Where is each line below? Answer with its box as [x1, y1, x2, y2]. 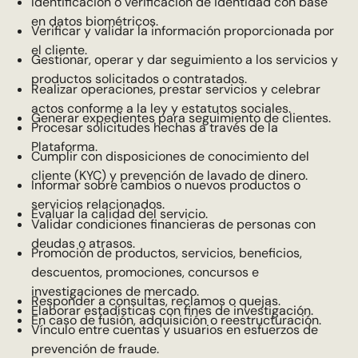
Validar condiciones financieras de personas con [30, 215, 316, 233]
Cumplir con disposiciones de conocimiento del [30, 148, 309, 165]
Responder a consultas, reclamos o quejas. [30, 292, 280, 309]
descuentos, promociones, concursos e [30, 263, 259, 280]
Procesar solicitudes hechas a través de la [30, 118, 278, 136]
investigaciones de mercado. [30, 282, 199, 300]
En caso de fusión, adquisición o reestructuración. [30, 312, 321, 329]
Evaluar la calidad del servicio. [30, 205, 208, 223]
